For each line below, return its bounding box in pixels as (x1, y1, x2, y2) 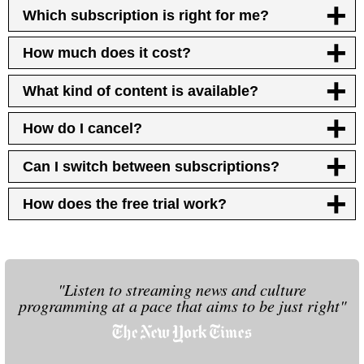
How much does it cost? (23, 45, 192, 62)
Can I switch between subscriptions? (23, 158, 280, 175)
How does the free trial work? (23, 196, 227, 213)
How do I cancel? (23, 120, 143, 137)
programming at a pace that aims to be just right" (18, 293, 346, 316)
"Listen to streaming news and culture (58, 277, 306, 300)
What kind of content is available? (23, 82, 259, 99)
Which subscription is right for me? (23, 6, 270, 24)
